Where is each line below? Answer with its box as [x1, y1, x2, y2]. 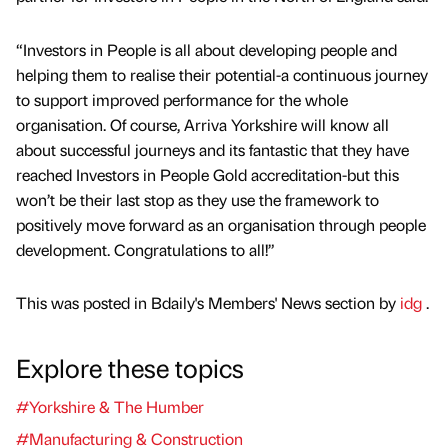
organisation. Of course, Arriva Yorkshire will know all [16, 113, 389, 135]
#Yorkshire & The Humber [16, 395, 204, 417]
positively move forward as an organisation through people [16, 213, 426, 235]
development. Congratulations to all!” [16, 238, 275, 260]
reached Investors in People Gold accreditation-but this [16, 163, 399, 185]
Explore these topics [16, 349, 244, 384]
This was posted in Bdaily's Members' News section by [16, 291, 400, 313]
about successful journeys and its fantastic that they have [16, 138, 409, 160]
